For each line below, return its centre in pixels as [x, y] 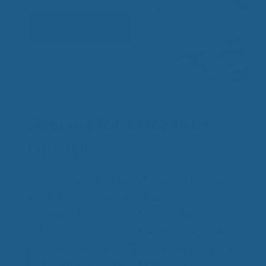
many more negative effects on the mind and [129, 247]
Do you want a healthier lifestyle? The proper [131, 180]
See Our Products [80, 27]
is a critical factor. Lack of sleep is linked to [123, 213]
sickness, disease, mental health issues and [124, 230]
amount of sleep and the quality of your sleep [130, 197]
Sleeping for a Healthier [119, 123]
